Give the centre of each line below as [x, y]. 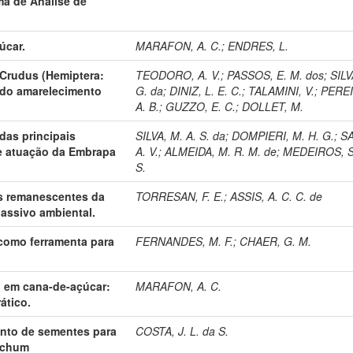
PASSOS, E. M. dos [276, 74]
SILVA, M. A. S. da [181, 135]
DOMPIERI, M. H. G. [283, 135]
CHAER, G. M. [276, 241]
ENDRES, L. [258, 45]
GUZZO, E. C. [201, 106]
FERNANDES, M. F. [185, 241]
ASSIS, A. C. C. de [277, 196]
